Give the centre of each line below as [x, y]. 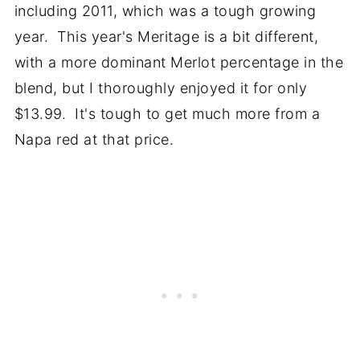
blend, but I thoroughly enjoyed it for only [161, 88]
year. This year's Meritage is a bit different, [166, 37]
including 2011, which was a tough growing [165, 11]
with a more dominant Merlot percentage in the [179, 62]
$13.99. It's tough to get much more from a [167, 114]
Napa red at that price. [94, 139]
